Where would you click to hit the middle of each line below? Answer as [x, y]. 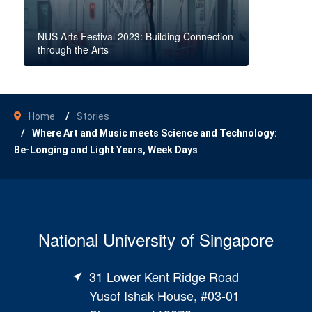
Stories [93, 116]
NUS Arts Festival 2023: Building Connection [135, 36]
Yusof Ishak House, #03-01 [164, 295]
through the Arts [73, 49]
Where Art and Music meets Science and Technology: [155, 133]
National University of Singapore [156, 239]
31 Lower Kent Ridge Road [164, 276]
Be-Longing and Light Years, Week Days [106, 150]
